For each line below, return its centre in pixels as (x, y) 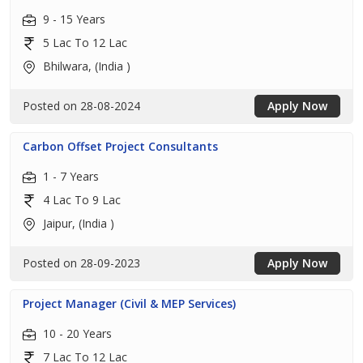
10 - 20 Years (76, 333)
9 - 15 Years (73, 19)
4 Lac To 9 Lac (80, 200)
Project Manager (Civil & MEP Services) (129, 303)
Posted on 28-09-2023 (81, 263)
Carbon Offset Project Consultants (120, 146)
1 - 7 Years (69, 176)
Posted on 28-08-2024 (81, 106)
